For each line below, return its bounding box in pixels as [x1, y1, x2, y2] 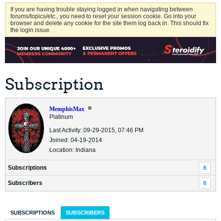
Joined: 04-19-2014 [49, 137, 102, 144]
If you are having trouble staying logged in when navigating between [10, 6, 193, 13]
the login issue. [10, 27, 51, 34]
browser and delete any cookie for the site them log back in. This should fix [10, 20, 209, 27]
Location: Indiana [49, 147, 96, 154]
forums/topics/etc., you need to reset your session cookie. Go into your [10, 13, 196, 20]
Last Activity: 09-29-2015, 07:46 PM [49, 127, 144, 134]
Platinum [49, 113, 73, 121]
